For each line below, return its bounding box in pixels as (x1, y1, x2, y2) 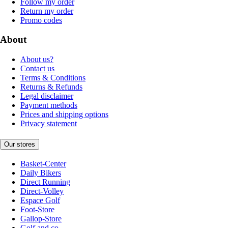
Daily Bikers (20, 168, 61, 177)
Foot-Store (20, 205, 54, 214)
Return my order (20, 6, 73, 15)
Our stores (4, 140, 35, 148)
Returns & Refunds (20, 82, 82, 92)
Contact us (20, 64, 54, 73)
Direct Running (20, 177, 70, 186)
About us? (20, 55, 53, 64)
